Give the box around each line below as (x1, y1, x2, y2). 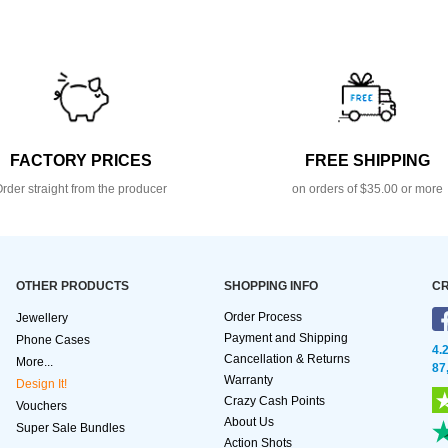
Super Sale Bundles (16, 421, 125, 436)
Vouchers (16, 399, 67, 414)
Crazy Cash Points (224, 394, 325, 409)
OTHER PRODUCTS (16, 279, 129, 294)
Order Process (224, 310, 302, 325)
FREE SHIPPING (304, 152, 430, 170)
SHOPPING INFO (224, 279, 318, 294)
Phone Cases (16, 333, 90, 348)
